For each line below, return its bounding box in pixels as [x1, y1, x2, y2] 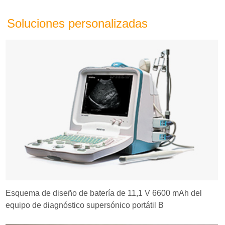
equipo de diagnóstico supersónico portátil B [6, 200, 164, 209]
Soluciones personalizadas [7, 16, 148, 30]
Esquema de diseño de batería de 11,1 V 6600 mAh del [6, 188, 202, 197]
